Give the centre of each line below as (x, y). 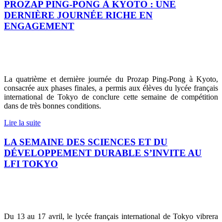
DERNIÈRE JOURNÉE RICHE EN (78, 15)
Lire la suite (22, 122)
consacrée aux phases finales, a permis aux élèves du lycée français (111, 88)
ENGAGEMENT (39, 26)
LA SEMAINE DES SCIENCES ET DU (86, 142)
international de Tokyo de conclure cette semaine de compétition (111, 97)
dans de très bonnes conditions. (53, 106)
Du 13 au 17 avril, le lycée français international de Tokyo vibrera (111, 217)
